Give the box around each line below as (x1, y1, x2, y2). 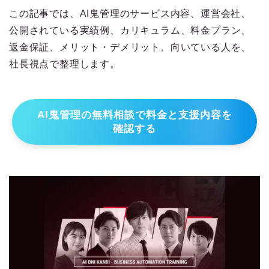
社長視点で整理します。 (9, 59, 120, 70)
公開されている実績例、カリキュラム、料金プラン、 (9, 25, 252, 36)
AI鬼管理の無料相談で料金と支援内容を (37, 109, 232, 121)
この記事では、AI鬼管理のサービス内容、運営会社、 (9, 8, 251, 19)
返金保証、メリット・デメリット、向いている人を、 (9, 42, 252, 53)
